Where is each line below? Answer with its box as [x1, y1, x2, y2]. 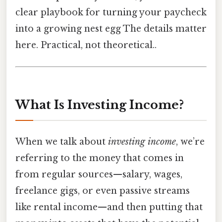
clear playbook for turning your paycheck [15, 7, 207, 18]
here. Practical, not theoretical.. [15, 40, 157, 51]
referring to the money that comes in [15, 153, 184, 164]
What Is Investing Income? [15, 98, 184, 112]
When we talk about [15, 136, 108, 148]
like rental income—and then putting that [15, 202, 203, 213]
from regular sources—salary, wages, [15, 169, 182, 180]
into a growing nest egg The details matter [15, 23, 207, 35]
